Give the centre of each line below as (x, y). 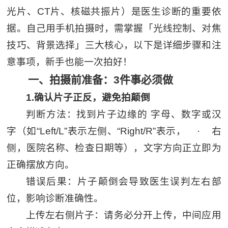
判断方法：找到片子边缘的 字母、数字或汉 (123, 114)
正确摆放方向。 (41, 165)
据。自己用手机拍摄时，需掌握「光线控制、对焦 (114, 28)
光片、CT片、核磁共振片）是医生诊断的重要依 (114, 11)
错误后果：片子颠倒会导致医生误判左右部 (123, 181)
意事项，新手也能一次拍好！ (70, 62)
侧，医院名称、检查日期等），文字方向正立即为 (114, 148)
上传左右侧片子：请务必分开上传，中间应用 (123, 215)
